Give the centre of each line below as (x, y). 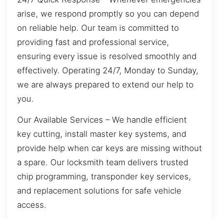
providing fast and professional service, (93, 42)
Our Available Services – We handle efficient (102, 120)
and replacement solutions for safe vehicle (99, 191)
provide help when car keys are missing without (109, 148)
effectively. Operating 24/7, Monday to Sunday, (108, 70)
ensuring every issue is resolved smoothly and (107, 56)
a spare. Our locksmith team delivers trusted (103, 163)
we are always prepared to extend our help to (105, 84)
